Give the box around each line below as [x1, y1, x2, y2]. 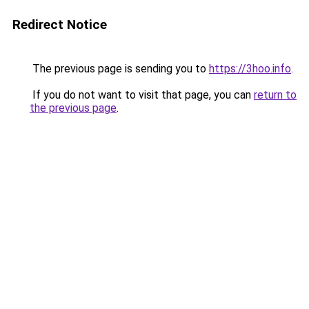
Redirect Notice [12, 17, 107, 32]
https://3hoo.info [209, 62, 291, 75]
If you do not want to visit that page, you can [30, 88, 254, 101]
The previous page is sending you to [30, 62, 209, 75]
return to [254, 88, 297, 101]
